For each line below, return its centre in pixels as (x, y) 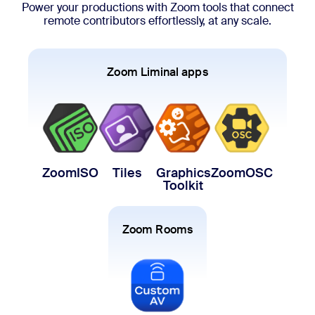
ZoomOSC (242, 173)
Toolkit (183, 186)
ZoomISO (70, 173)
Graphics (183, 173)
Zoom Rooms (157, 230)
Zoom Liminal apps (157, 72)
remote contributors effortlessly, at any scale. (157, 21)
